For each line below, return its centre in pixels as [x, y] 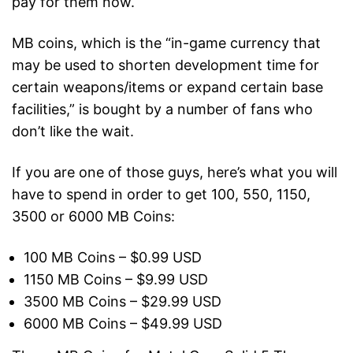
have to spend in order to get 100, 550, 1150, [161, 195]
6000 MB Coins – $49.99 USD [123, 324]
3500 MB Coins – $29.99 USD [123, 302]
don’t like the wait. [73, 132]
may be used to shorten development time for [165, 65]
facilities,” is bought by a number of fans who [162, 110]
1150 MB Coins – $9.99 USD [116, 280]
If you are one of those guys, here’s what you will [175, 173]
